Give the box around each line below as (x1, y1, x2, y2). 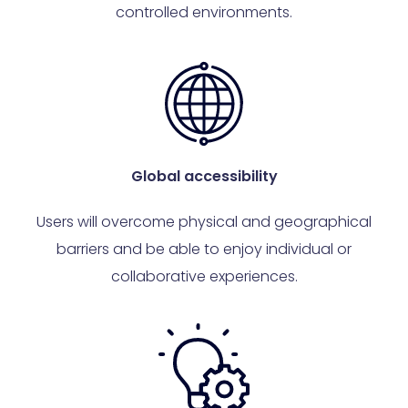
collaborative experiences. (110, 266, 298, 288)
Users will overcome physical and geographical (36, 211, 372, 233)
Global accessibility (130, 166, 278, 188)
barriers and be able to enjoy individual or (56, 239, 352, 260)
